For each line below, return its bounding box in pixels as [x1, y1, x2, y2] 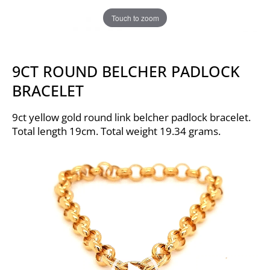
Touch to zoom [111, 12, 159, 23]
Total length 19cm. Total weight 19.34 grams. [12, 124, 221, 139]
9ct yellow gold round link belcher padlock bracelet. [12, 110, 251, 125]
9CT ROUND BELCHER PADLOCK [12, 60, 240, 81]
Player [11, 165, 41, 179]
